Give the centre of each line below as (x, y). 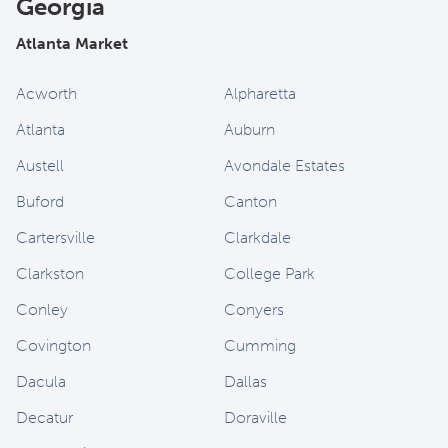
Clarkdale (257, 237)
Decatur (44, 417)
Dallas (245, 381)
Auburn (249, 129)
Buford (40, 201)
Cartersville (55, 237)
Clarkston (50, 273)
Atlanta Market (72, 43)
